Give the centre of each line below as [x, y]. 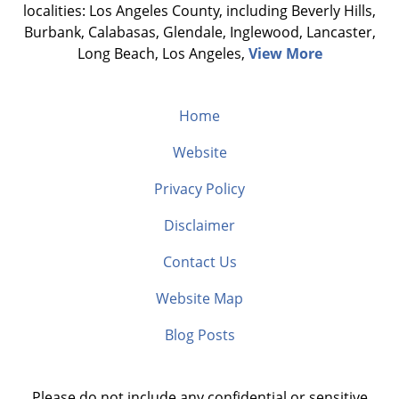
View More [285, 54]
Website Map [199, 299]
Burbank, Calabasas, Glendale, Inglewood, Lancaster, [199, 33]
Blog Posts [199, 335]
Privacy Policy [199, 189]
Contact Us [199, 262]
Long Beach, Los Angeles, [163, 54]
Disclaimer [199, 226]
